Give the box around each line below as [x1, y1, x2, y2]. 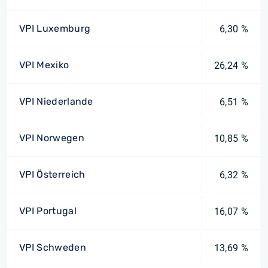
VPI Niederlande [19, 96, 93, 107]
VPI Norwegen [19, 132, 84, 144]
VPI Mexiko [19, 59, 69, 71]
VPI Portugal [19, 205, 77, 217]
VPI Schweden [19, 242, 86, 253]
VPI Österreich [19, 169, 86, 180]
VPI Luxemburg [19, 23, 91, 34]
